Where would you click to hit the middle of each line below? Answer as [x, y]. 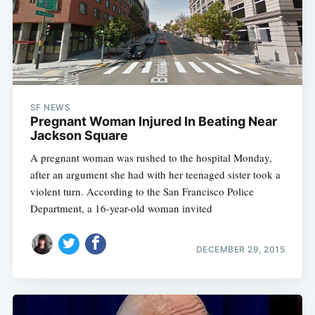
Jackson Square [79, 135]
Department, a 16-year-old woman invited [121, 208]
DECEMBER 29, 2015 [240, 250]
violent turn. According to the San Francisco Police [142, 191]
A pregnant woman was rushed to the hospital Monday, [151, 157]
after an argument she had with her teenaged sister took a [155, 174]
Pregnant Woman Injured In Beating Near [153, 121]
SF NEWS [50, 107]
